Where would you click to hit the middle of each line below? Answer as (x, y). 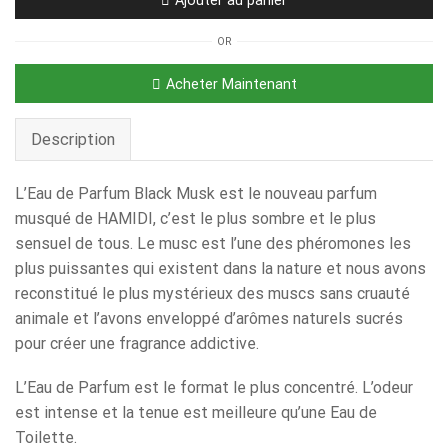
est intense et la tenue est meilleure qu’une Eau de (196, 412)
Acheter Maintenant (231, 83)
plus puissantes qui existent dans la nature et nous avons (220, 268)
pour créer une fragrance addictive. (137, 343)
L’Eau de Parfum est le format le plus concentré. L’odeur (214, 387)
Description (73, 139)
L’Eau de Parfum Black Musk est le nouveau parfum (196, 193)
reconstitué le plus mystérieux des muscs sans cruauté (212, 293)
